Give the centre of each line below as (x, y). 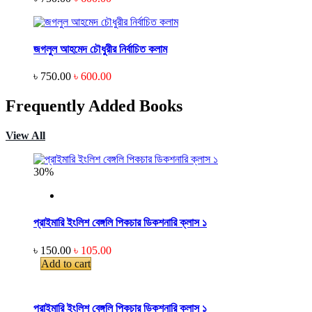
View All (25, 136)
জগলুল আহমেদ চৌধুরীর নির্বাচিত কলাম (100, 49)
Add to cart (66, 263)
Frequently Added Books (94, 106)
